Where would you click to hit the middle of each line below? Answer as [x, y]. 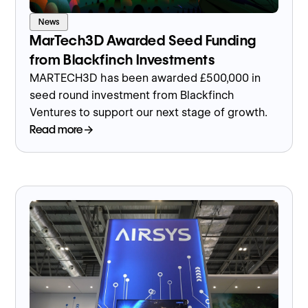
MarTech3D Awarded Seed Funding [143, 41]
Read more [56, 130]
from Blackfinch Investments [122, 60]
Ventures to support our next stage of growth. [149, 113]
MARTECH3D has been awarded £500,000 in [145, 78]
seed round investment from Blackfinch [132, 96]
